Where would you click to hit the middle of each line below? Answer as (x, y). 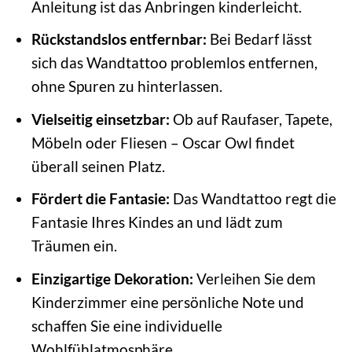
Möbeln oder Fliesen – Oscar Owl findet (163, 142)
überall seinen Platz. (98, 166)
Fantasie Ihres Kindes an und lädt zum (157, 222)
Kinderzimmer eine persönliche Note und (167, 302)
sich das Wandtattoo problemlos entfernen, (174, 63)
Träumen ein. (74, 246)
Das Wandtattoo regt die (253, 199)
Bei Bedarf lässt (259, 39)
